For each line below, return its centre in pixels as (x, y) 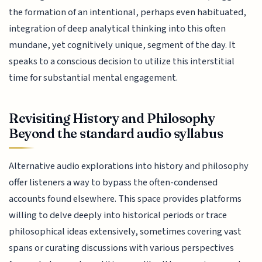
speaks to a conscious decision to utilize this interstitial (122, 61)
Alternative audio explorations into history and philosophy (129, 166)
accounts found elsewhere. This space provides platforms (125, 199)
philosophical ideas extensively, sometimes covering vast (125, 232)
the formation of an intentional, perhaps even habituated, (128, 12)
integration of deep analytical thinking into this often (118, 28)
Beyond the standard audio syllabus (116, 134)
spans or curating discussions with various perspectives (122, 248)
